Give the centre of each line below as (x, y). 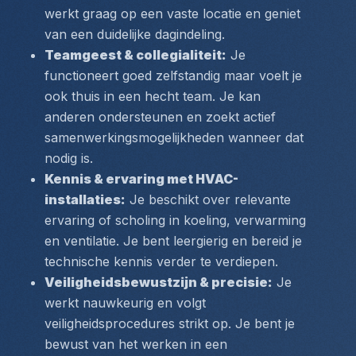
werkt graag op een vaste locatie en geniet (172, 14)
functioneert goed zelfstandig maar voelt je (173, 75)
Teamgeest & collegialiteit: (135, 55)
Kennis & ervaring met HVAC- (141, 179)
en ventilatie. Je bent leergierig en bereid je (173, 241)
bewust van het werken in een (136, 344)
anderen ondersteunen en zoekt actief (160, 117)
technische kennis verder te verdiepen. (161, 261)
